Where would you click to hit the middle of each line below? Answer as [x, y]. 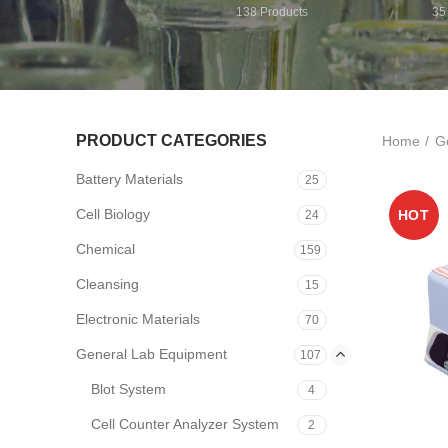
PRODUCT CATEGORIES [171, 140]
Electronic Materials [138, 319]
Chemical [105, 249]
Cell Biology [113, 214]
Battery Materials [129, 179]
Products [283, 12]
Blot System [128, 389]
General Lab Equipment [151, 354]
